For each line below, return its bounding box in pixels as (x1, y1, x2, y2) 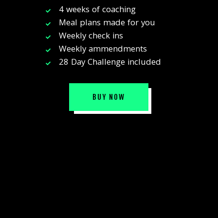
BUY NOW (92, 92, 126, 102)
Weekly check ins (59, 30, 124, 44)
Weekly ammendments (59, 43, 147, 57)
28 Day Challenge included (59, 56, 162, 71)
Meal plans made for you (59, 17, 156, 31)
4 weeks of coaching (59, 3, 136, 18)
